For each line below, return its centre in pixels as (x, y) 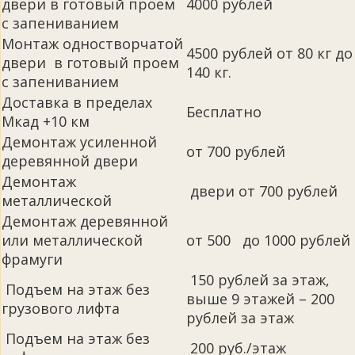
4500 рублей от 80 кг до (269, 53)
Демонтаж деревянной (85, 221)
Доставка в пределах (77, 103)
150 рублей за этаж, (258, 280)
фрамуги (32, 260)
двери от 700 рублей (262, 191)
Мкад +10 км (46, 122)
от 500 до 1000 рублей (268, 240)
